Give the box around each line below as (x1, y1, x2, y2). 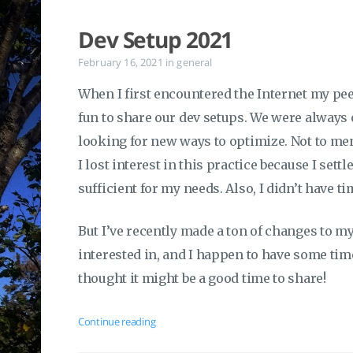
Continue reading (78, 314, 156, 329)
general (176, 55, 213, 69)
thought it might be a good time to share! (78, 270, 326, 286)
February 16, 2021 (78, 55, 165, 69)
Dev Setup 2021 (78, 24, 233, 54)
